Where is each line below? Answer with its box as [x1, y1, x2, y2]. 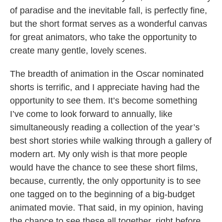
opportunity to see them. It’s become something [10, 96, 197, 106]
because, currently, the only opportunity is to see [10, 176, 201, 186]
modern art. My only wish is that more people [10, 149, 187, 160]
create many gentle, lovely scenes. [10, 46, 147, 56]
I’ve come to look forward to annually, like [10, 109, 172, 119]
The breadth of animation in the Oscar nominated [10, 69, 204, 79]
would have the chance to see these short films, [10, 163, 198, 173]
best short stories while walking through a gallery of [10, 136, 212, 146]
